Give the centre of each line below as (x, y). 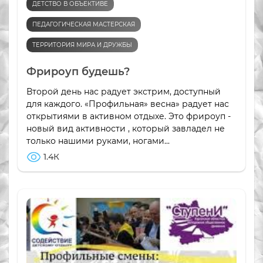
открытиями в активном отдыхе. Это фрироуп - (129, 116)
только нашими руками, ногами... (98, 141)
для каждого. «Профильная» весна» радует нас (128, 104)
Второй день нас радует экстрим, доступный (124, 91)
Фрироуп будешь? (78, 71)
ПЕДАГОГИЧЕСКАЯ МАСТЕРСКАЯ (84, 24)
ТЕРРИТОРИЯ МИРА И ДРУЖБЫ (82, 45)
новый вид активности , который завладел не (126, 128)
